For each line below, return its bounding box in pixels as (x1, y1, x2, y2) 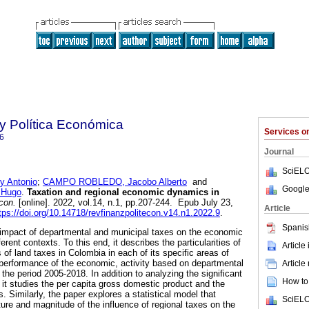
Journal (264, 147, 294, 157)
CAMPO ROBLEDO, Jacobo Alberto (43, 177, 187, 188)
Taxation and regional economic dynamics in (24, 187, 219, 198)
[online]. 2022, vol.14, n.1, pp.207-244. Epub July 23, (16, 197, 233, 208)
